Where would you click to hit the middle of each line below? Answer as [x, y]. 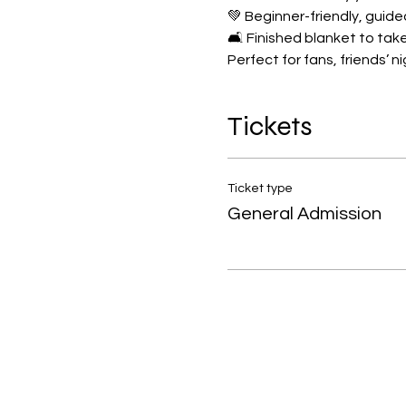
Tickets [270, 126]
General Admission [304, 214]
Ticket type [260, 188]
